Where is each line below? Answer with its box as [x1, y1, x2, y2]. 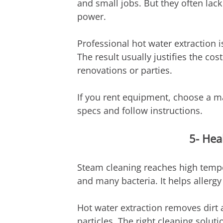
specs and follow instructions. [77, 105, 203, 117]
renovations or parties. [77, 64, 172, 77]
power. [77, 10, 106, 23]
